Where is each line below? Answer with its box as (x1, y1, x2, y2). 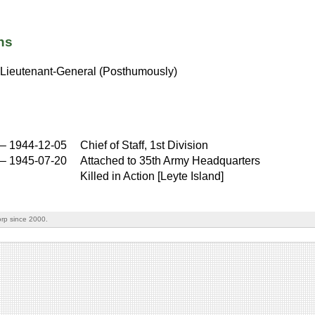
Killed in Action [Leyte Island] (80, 169, 224, 182)
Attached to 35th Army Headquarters (80, 154, 261, 167)
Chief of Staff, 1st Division (80, 139, 209, 151)
